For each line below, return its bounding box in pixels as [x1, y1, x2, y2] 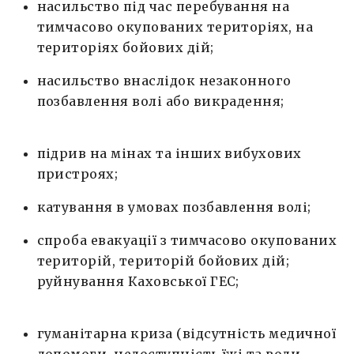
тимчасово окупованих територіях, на [36, 19, 314, 35]
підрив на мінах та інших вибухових [36, 145, 302, 161]
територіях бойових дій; [36, 40, 214, 55]
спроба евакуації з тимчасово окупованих [36, 232, 337, 248]
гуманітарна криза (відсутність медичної [36, 326, 337, 341]
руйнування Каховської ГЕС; [36, 273, 239, 289]
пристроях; [36, 166, 119, 182]
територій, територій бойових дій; [36, 253, 290, 269]
